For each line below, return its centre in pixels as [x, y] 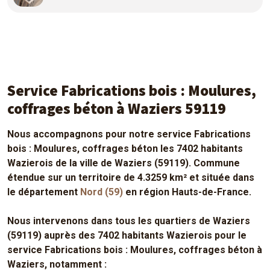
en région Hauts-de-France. [187, 192]
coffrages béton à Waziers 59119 [117, 108]
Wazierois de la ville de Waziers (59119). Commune [124, 163]
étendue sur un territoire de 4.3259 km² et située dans [131, 177]
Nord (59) [102, 192]
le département [44, 192]
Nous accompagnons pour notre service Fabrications [129, 134]
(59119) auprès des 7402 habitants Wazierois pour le [127, 235]
